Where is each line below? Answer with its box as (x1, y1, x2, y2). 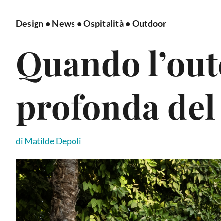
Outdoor (132, 18, 167, 29)
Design (15, 18, 44, 29)
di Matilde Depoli (15, 135, 81, 147)
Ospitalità (83, 18, 124, 29)
